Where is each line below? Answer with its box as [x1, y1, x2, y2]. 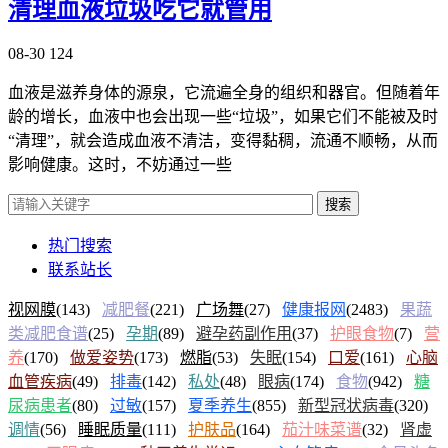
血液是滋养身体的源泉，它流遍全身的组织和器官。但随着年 [8, 83, 440, 101]
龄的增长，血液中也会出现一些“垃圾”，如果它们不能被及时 [8, 107, 438, 125]
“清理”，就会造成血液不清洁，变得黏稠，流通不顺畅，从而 [8, 131, 438, 149]
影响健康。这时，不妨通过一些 [8, 155, 232, 173]
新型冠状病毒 [298, 396, 394, 414]
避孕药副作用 [196, 324, 292, 342]
